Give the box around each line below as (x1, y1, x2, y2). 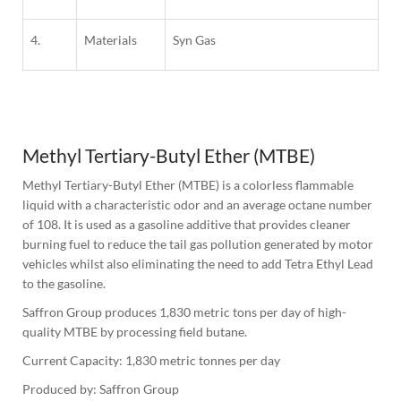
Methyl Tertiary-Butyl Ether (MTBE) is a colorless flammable (22, 177, 354, 193)
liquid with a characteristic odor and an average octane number (22, 197, 372, 213)
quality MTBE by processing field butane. (22, 324, 247, 340)
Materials (84, 32, 137, 48)
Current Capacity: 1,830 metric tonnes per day (22, 353, 280, 369)
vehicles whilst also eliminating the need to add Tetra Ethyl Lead (22, 256, 373, 272)
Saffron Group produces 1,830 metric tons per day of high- (22, 304, 346, 320)
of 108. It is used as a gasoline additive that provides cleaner (22, 217, 351, 233)
